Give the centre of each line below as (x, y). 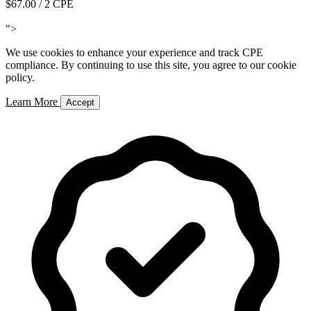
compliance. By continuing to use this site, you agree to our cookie (151, 65)
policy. (20, 77)
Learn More (33, 101)
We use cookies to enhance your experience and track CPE (134, 52)
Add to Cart (32, 16)
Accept (80, 102)
